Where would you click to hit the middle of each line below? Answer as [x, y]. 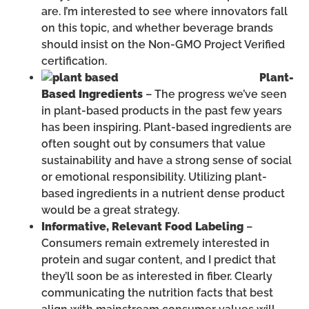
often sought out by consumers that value [153, 144]
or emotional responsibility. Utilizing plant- [154, 177]
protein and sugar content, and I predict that [159, 260]
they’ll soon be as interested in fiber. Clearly [157, 277]
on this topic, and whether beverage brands [157, 28]
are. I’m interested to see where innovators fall [165, 12]
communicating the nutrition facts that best [157, 293]
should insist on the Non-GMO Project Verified [163, 45]
